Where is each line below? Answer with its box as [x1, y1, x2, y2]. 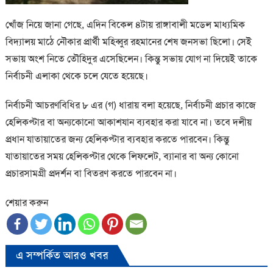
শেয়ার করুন [5, 196, 48, 209]
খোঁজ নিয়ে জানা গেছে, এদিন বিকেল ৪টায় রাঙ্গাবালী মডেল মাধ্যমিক [5, 18, 245, 31]
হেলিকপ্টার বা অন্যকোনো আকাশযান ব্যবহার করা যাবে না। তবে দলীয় [5, 115, 252, 129]
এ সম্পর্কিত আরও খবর [15, 247, 108, 263]
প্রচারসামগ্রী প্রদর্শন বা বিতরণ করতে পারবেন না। [5, 166, 177, 180]
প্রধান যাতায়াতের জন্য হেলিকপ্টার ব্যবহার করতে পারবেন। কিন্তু [5, 132, 229, 146]
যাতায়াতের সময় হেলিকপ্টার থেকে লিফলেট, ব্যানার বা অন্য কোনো [5, 149, 239, 163]
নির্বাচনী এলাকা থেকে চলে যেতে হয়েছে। [5, 69, 148, 82]
